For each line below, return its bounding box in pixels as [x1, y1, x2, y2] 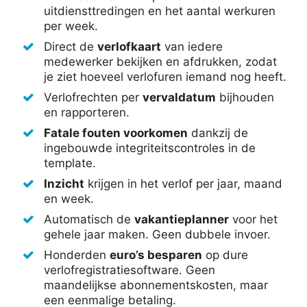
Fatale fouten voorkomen [44, 126, 188, 140]
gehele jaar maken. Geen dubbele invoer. [44, 228, 271, 242]
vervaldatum [143, 90, 216, 105]
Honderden [44, 248, 110, 262]
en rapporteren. [44, 106, 130, 120]
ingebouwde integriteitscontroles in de [44, 141, 256, 156]
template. [44, 156, 96, 171]
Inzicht [44, 177, 84, 191]
